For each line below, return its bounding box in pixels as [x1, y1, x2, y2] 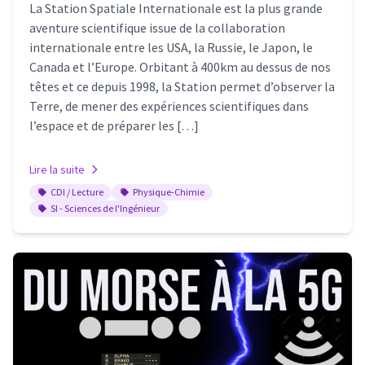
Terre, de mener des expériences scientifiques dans [29, 98, 309, 115]
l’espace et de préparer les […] [29, 117, 199, 134]
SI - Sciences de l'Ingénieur [51, 202, 160, 215]
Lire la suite [29, 162, 85, 178]
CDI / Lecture [51, 186, 103, 199]
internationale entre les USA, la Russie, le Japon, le [29, 39, 313, 56]
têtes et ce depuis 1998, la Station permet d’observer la [29, 78, 335, 95]
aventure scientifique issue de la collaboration [29, 20, 285, 37]
